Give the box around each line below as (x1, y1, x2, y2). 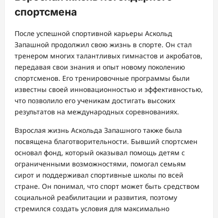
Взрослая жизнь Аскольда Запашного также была (15, 126, 182, 135)
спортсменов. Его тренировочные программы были (15, 73, 190, 83)
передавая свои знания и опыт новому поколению (15, 62, 185, 72)
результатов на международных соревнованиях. (15, 107, 179, 117)
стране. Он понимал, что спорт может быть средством (15, 182, 200, 191)
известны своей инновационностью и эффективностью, (15, 85, 203, 94)
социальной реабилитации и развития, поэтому (15, 193, 177, 202)
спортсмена (15, 5, 77, 18)
